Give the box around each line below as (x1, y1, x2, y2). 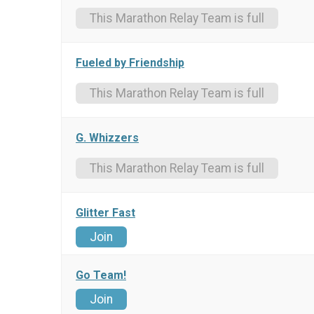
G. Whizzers (76, 131, 139, 145)
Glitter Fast (76, 206, 135, 220)
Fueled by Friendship (76, 56, 184, 70)
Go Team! (76, 268, 126, 282)
